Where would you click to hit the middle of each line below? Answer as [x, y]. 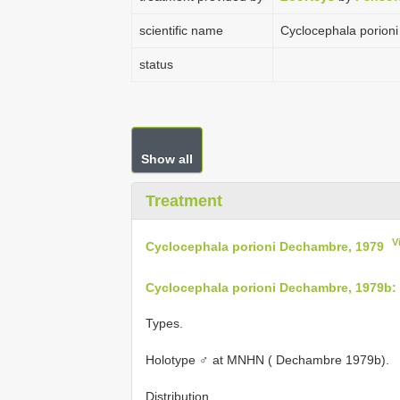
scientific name [181, 30]
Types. [164, 324]
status [156, 64]
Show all [167, 159]
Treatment [184, 201]
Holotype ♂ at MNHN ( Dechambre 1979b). [267, 360]
